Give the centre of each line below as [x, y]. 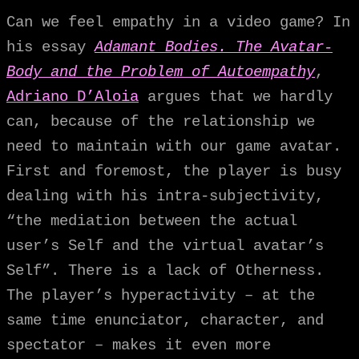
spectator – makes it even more [139, 345]
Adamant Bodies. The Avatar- [214, 47]
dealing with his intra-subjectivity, [165, 196]
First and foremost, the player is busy [174, 171]
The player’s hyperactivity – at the [161, 295]
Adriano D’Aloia [73, 97]
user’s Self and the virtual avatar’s [165, 246]
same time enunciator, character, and [165, 320]
